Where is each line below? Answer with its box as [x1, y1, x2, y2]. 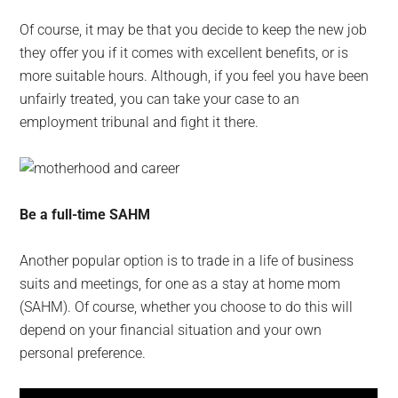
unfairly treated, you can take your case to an [20, 91, 300, 107]
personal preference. [20, 345, 147, 362]
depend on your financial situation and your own [20, 322, 322, 338]
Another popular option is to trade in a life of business [20, 252, 354, 269]
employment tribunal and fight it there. [20, 114, 259, 131]
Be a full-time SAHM [20, 206, 151, 223]
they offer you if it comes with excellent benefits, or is [20, 44, 349, 61]
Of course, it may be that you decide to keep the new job [20, 21, 368, 38]
